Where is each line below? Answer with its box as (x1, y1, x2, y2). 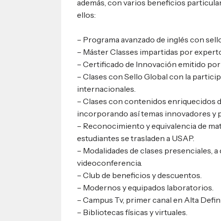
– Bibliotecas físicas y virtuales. (77, 207, 188, 217)
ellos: (77, 9, 96, 20)
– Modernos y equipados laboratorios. (77, 182, 214, 192)
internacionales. (77, 83, 136, 94)
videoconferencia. (77, 157, 143, 168)
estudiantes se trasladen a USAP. (77, 133, 195, 143)
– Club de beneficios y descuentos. (77, 170, 202, 180)
